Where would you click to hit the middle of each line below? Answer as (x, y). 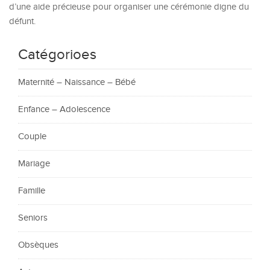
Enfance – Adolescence (64, 110)
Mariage (34, 164)
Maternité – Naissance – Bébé (77, 83)
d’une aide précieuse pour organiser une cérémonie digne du (129, 7)
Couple (32, 137)
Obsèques (38, 245)
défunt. (22, 22)
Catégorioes (57, 55)
